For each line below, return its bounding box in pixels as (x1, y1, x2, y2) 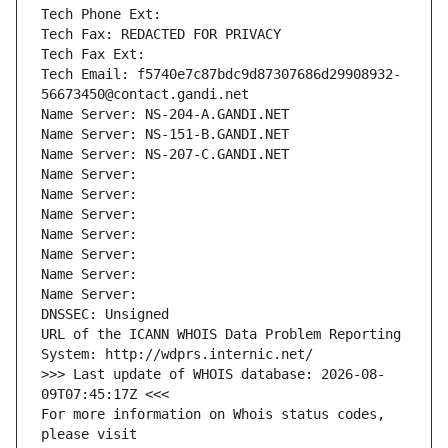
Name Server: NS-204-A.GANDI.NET (41, 106, 289, 123)
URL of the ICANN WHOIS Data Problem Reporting (41, 326, 401, 343)
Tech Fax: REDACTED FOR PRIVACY (41, 26, 281, 43)
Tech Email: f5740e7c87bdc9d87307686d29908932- (41, 66, 401, 83)
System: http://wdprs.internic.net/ (41, 346, 313, 363)
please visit (41, 426, 137, 443)
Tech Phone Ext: (41, 6, 161, 23)
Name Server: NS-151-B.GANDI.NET (41, 126, 289, 143)
